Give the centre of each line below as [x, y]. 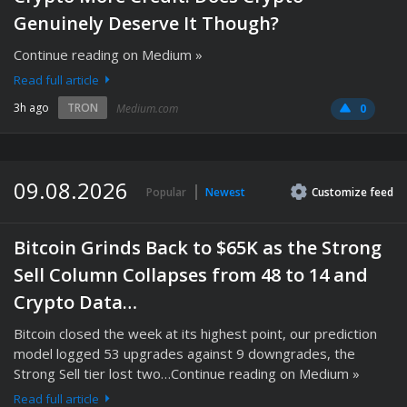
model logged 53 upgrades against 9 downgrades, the [184, 353]
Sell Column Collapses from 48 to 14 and [191, 275]
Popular [166, 192]
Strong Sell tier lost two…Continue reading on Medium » [187, 373]
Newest [225, 192]
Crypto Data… [75, 302]
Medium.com [147, 109]
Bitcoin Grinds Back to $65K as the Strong [198, 248]
